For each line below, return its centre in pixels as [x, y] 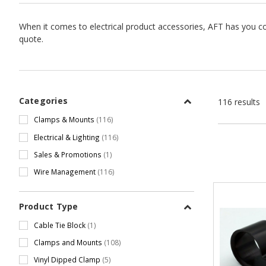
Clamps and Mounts [69, 243]
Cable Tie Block [60, 225]
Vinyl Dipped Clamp [68, 260]
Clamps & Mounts [65, 120]
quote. [31, 39]
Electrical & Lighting [67, 137]
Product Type [48, 206]
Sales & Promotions [68, 154]
